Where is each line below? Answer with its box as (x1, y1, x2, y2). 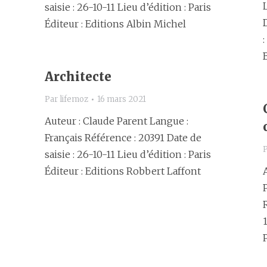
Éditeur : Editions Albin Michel (45, 18, 186, 30)
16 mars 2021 (97, 94, 146, 104)
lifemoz (60, 94, 88, 104)
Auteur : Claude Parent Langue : (45, 115, 188, 127)
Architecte (45, 69, 111, 84)
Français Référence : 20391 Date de (45, 132, 201, 144)
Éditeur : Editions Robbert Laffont (45, 165, 201, 177)
